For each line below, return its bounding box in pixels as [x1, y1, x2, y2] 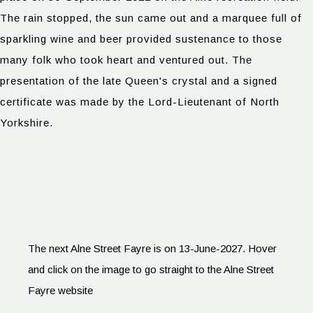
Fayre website [28, 284, 93, 296]
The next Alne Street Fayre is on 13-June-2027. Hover [28, 242, 277, 254]
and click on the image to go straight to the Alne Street [28, 263, 274, 275]
